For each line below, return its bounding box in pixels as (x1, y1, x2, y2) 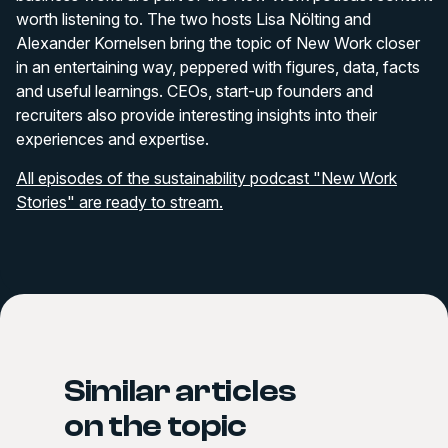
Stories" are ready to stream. (16, 192, 223, 212)
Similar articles (64, 373, 296, 409)
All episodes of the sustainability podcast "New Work (16, 168, 397, 188)
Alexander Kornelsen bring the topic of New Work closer (16, 33, 420, 53)
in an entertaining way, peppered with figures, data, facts (16, 57, 420, 77)
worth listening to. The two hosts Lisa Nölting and (16, 9, 371, 29)
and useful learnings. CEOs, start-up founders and (16, 81, 373, 101)
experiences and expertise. (16, 129, 209, 149)
